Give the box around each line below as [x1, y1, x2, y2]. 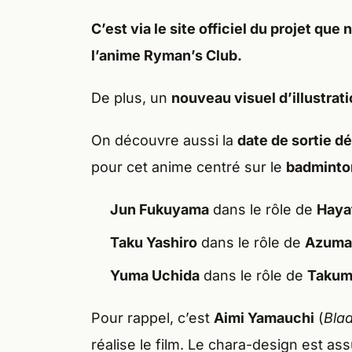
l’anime [91, 47, 144, 64]
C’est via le [91, 20, 170, 38]
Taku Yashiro [110, 234, 197, 251]
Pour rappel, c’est [91, 310, 214, 327]
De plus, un [91, 90, 171, 107]
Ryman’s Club [144, 47, 237, 64]
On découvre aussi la [91, 132, 237, 149]
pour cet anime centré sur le [91, 159, 286, 176]
